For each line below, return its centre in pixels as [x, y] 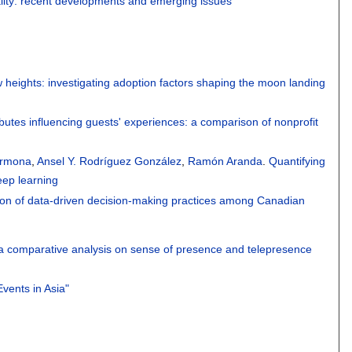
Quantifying [297, 161]
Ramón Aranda [225, 161]
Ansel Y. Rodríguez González [110, 161]
